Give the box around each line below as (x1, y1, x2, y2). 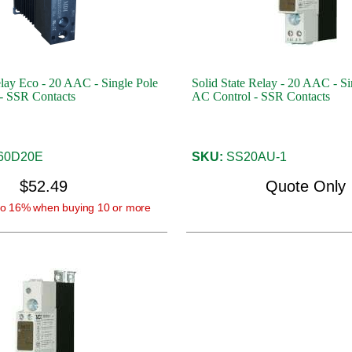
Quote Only (265, 178, 346, 195)
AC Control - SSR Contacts (191, 90, 330, 103)
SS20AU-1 (222, 150, 287, 163)
